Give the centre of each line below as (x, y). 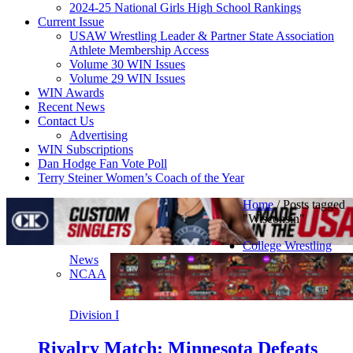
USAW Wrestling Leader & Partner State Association (202, 36)
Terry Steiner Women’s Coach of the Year (141, 178)
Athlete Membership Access (139, 50)
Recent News (71, 107)
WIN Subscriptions (85, 149)
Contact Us (66, 121)
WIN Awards (71, 93)
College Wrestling (287, 245)
